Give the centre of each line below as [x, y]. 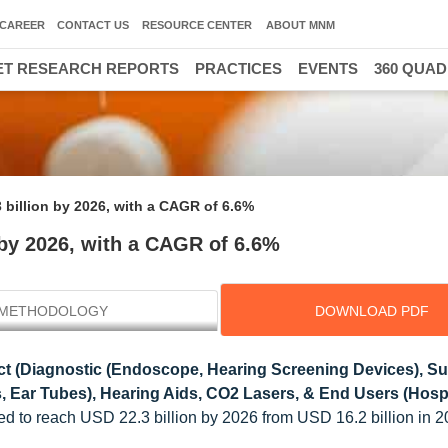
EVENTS [328, 68]
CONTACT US [93, 25]
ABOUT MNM [300, 25]
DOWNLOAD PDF [371, 311]
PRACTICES [238, 68]
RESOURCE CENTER [197, 25]
